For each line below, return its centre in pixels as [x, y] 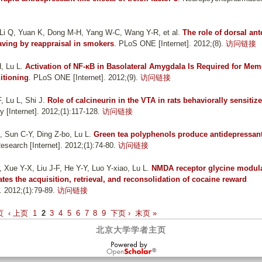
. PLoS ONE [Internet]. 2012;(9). [83, 78]
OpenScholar [150, 249]
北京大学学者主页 [131, 230]
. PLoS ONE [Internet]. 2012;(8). [169, 44]
